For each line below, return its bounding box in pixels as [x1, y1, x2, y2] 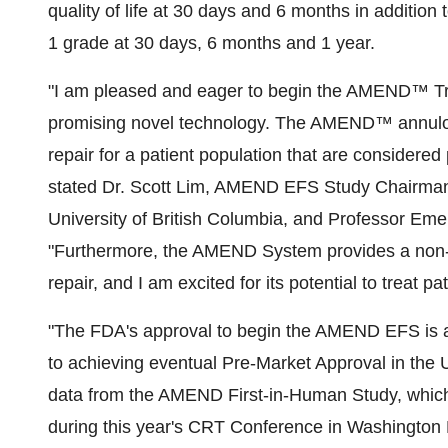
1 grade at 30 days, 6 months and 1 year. [48, 33, 375, 53]
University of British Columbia [48, 209, 283, 229]
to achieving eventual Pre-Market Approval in [48, 353, 410, 373]
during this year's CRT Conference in [48, 417, 347, 437]
